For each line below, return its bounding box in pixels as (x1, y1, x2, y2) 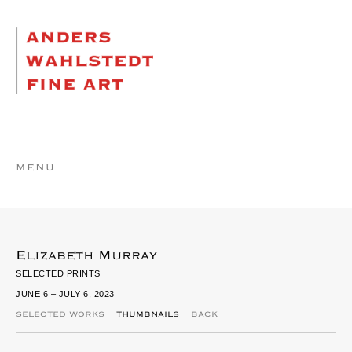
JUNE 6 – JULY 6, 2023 (16, 288, 115, 299)
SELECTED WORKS (16, 309, 104, 319)
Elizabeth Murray (16, 247, 157, 263)
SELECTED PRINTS (16, 268, 101, 278)
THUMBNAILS (116, 309, 179, 319)
